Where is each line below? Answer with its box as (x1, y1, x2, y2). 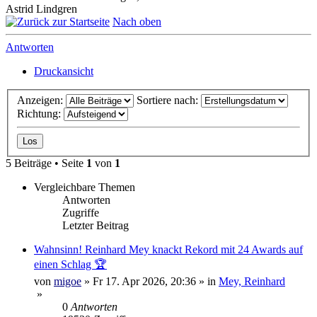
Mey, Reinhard (219, 275, 285, 288)
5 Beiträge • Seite (6, 157, 86, 170)
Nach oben (113, 15, 161, 28)
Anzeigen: (17, 94, 66, 107)
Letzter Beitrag (62, 219, 129, 232)
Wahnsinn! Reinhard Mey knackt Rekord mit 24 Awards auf (34, 243, 303, 256)
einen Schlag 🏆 (34, 258, 107, 271)
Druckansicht (34, 64, 93, 77)
